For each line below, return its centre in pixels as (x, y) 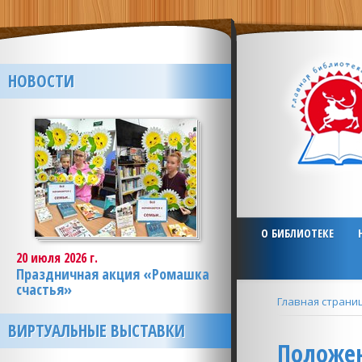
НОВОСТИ (41, 81)
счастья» (44, 289)
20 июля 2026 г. (57, 258)
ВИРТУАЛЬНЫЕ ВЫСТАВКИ (97, 330)
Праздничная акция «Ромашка (113, 274)
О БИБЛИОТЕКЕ (297, 233)
